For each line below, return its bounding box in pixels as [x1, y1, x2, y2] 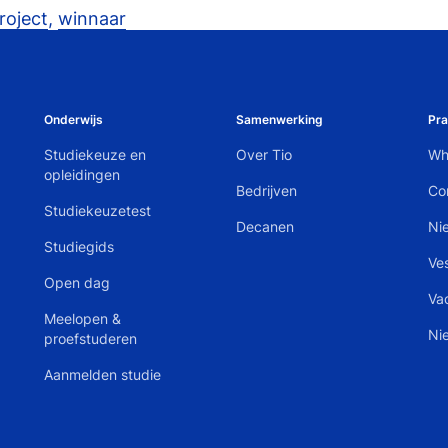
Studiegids [43, 238, 114, 255]
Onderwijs [43, 112, 103, 127]
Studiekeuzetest [43, 202, 151, 219]
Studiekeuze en [43, 146, 146, 163]
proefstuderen [43, 330, 137, 347]
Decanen [235, 218, 294, 235]
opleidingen [43, 166, 120, 183]
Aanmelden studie [43, 366, 161, 383]
